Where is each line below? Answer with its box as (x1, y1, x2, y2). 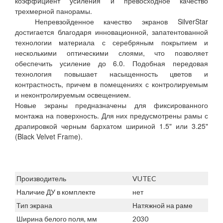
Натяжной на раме (132, 201, 193, 210)
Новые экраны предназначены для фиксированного (15, 100, 208, 111)
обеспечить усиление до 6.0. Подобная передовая (15, 58, 208, 69)
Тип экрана (16, 201, 52, 210)
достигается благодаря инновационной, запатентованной (15, 27, 208, 37)
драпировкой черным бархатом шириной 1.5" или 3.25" (15, 121, 208, 131)
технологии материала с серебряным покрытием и (15, 37, 208, 48)
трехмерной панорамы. (15, 6, 92, 16)
